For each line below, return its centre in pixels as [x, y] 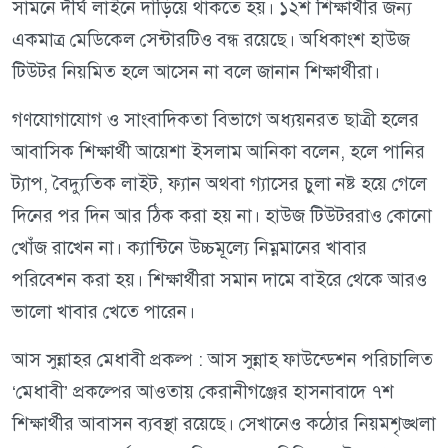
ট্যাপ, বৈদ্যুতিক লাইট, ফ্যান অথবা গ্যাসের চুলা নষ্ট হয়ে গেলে [219, 184]
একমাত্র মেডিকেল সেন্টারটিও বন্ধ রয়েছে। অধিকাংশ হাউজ [211, 40]
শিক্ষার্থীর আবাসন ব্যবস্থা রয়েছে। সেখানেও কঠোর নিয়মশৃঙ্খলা [224, 424]
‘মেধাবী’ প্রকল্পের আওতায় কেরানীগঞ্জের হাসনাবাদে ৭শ [203, 392]
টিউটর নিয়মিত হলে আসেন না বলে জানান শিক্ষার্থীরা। [196, 72]
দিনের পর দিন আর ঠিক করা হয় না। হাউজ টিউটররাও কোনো [222, 216]
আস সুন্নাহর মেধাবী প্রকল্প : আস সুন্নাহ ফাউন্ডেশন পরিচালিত [222, 360]
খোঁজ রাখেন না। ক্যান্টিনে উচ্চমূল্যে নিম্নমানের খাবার [189, 248]
